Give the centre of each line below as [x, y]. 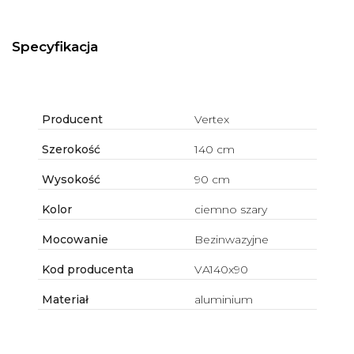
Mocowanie [73, 240]
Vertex [211, 120]
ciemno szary [230, 210]
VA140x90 [221, 270]
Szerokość [69, 150]
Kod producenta [86, 270]
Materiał [63, 300]
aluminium [223, 300]
